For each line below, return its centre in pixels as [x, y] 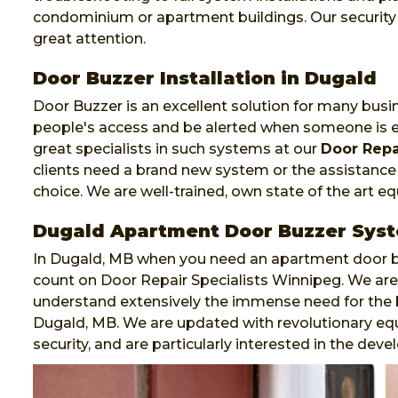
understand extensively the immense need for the [214, 302]
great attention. [89, 39]
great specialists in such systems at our [177, 149]
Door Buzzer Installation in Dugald [205, 79]
